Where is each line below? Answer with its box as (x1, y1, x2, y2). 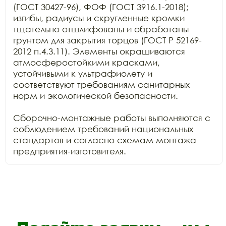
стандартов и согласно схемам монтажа (13, 134, 196, 145)
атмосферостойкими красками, (13, 56, 160, 68)
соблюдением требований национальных (13, 123, 193, 134)
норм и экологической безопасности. (13, 90, 178, 101)
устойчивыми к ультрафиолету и (13, 68, 152, 79)
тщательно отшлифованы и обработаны (13, 23, 189, 34)
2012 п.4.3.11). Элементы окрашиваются (13, 45, 185, 56)
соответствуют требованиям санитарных (13, 79, 190, 90)
